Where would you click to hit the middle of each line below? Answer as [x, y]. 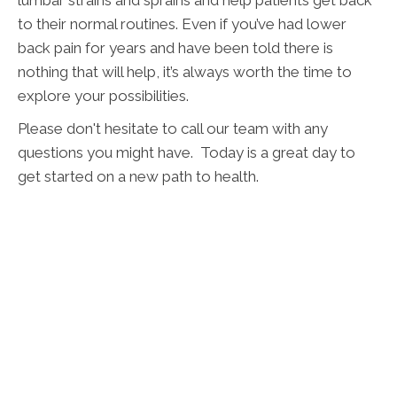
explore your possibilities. [103, 95]
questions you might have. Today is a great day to [187, 152]
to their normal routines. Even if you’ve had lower [182, 23]
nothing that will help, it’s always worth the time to [185, 71]
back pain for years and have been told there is [175, 47]
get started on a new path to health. [138, 176]
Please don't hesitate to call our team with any [173, 128]
